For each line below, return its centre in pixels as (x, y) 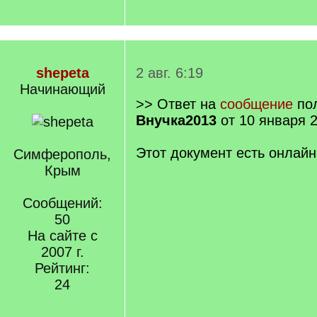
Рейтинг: (62, 268)
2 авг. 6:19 (169, 73)
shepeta (62, 73)
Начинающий (62, 89)
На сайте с (62, 236)
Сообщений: (62, 203)
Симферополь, (62, 154)
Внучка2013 (176, 120)
